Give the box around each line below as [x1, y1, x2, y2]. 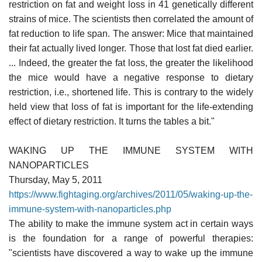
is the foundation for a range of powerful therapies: [9, 233, 253, 243]
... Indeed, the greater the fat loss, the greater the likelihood [9, 57, 253, 68]
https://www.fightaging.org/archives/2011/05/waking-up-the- [9, 189, 253, 199]
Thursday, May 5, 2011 [9, 174, 102, 185]
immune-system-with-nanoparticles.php [9, 204, 171, 214]
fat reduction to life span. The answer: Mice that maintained [9, 28, 253, 39]
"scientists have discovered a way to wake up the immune [9, 247, 253, 258]
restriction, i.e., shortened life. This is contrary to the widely [9, 87, 253, 97]
